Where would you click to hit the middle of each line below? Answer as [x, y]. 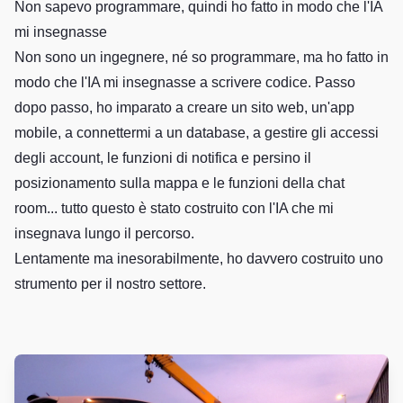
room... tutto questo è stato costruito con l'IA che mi [174, 208]
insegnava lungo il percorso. [104, 233]
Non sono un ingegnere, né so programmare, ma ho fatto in [201, 57]
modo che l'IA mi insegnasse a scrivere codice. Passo [185, 82]
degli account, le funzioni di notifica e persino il [163, 158]
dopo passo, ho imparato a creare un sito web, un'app [184, 107]
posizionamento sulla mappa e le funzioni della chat [179, 183]
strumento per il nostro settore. [110, 284]
